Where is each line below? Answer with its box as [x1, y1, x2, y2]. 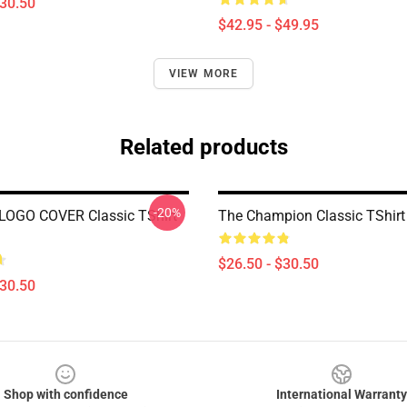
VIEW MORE [168, 67, 239, 80]
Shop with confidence [3, 387, 128, 402]
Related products [119, 134, 288, 160]
